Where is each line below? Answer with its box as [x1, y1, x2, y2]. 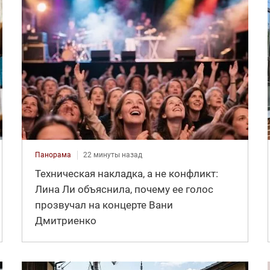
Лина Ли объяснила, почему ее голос [34, 183, 213, 196]
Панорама [34, 151, 71, 160]
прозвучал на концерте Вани [34, 199, 173, 212]
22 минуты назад [83, 151, 142, 160]
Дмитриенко [34, 215, 96, 227]
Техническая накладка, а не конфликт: [34, 168, 218, 180]
